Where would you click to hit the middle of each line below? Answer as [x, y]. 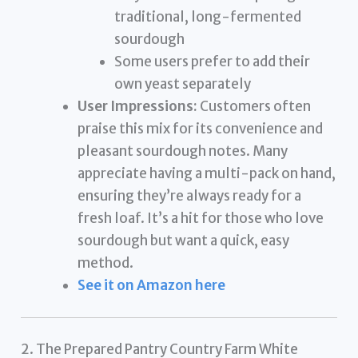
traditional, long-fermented [207, 17]
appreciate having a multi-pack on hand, [207, 174]
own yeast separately [182, 84]
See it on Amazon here [152, 286]
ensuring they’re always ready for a [190, 196]
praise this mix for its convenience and [201, 129]
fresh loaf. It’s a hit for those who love [201, 219]
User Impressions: [138, 107]
